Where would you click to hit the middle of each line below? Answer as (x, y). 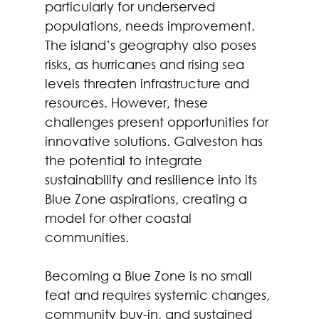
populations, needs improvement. (151, 25)
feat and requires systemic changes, (159, 294)
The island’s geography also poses (152, 45)
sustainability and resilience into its (152, 179)
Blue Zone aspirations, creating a (147, 198)
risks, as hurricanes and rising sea (146, 64)
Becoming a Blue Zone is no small (150, 275)
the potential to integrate (125, 160)
